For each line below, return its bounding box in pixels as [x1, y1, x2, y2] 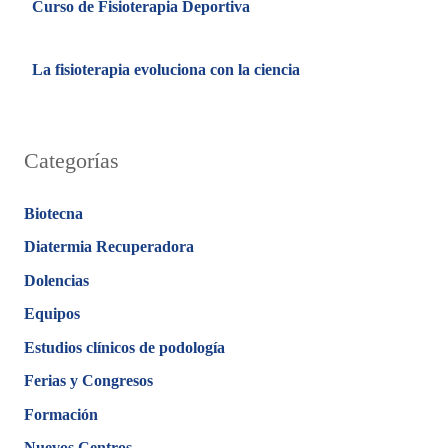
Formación [24, 405, 98, 423]
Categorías [24, 147, 119, 173]
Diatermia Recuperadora [24, 238, 194, 255]
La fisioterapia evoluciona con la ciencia [31, 60, 300, 78]
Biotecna [24, 204, 83, 222]
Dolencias [24, 271, 89, 289]
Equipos [24, 305, 80, 322]
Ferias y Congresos [24, 372, 153, 389]
